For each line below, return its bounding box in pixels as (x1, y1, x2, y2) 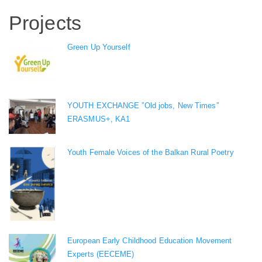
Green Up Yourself (67, 43, 130, 52)
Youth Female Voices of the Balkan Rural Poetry (67, 148, 234, 157)
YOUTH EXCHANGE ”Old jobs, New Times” (67, 101, 219, 111)
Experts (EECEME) (67, 250, 135, 259)
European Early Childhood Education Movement (67, 236, 232, 246)
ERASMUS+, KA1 (67, 115, 130, 124)
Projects (9, 11, 81, 34)
